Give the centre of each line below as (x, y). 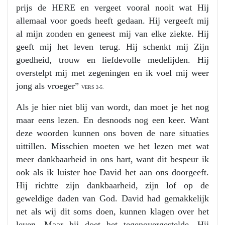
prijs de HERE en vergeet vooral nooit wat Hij (113, 8)
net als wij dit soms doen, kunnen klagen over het (113, 211)
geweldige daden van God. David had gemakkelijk (113, 198)
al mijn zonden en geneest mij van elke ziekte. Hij (113, 34)
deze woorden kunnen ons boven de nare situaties (113, 133)
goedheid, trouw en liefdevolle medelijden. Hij (113, 60)
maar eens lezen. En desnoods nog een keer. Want (113, 120)
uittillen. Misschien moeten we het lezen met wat (113, 146)
